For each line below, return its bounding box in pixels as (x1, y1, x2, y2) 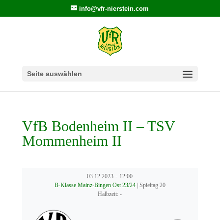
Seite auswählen (27, 69, 82, 78)
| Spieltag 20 (137, 182, 165, 189)
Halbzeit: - (98, 191, 122, 197)
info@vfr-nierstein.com (79, 4, 149, 12)
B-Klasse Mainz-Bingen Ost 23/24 (54, 182, 137, 189)
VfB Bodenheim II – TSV (22, 118, 175, 134)
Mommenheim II (22, 133, 122, 149)
